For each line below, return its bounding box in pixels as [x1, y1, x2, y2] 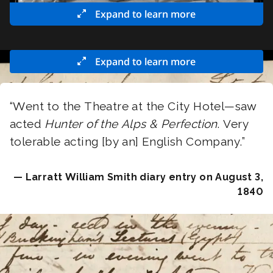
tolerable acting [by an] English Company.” [10, 135, 246, 148]
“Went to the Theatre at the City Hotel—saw [10, 99, 257, 113]
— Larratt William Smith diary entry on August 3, [13, 171, 263, 183]
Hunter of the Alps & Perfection [44, 117, 218, 130]
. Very [217, 117, 249, 130]
